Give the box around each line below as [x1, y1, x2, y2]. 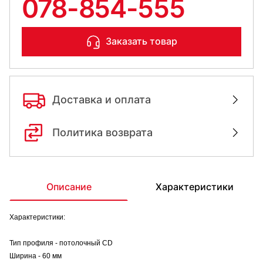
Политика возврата [52, 126, 153, 139]
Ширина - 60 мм [9, 251, 62, 260]
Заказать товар [106, 35, 177, 48]
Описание [46, 180, 92, 193]
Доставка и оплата [52, 93, 151, 106]
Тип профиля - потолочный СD [9, 238, 113, 247]
